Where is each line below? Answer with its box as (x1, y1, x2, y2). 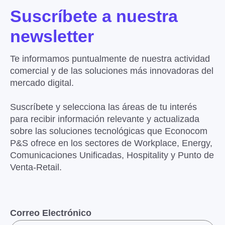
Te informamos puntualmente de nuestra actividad (10, 53, 210, 64)
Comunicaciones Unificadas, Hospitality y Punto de (10, 150, 214, 160)
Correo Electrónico (10, 207, 91, 218)
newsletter (10, 26, 94, 46)
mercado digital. (10, 77, 74, 88)
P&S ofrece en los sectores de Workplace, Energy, (10, 138, 212, 148)
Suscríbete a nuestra (10, 6, 178, 26)
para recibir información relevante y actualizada (10, 114, 199, 124)
